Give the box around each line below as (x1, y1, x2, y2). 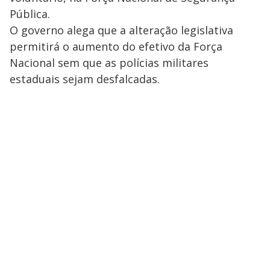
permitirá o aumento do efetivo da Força (10, 39, 222, 54)
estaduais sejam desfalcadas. (10, 72, 160, 86)
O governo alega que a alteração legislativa (10, 23, 233, 37)
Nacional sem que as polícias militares (10, 55, 209, 70)
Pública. (10, 7, 50, 21)
